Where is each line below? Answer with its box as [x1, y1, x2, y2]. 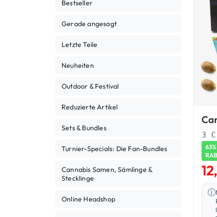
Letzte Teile [62, 40, 98, 49]
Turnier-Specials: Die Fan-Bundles [62, 144, 168, 153]
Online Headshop [62, 195, 115, 203]
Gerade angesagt [62, 19, 117, 28]
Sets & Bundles [62, 124, 107, 132]
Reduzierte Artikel [62, 103, 118, 111]
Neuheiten [62, 61, 94, 70]
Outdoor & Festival [62, 82, 119, 91]
